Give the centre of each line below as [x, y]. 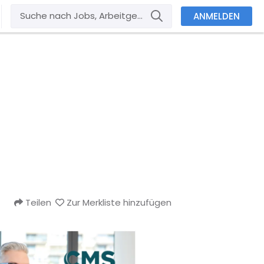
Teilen [38, 202]
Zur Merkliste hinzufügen [119, 202]
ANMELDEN [217, 16]
